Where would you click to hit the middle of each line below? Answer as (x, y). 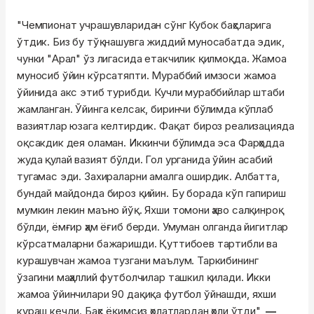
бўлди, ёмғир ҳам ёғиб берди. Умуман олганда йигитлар (153, 227)
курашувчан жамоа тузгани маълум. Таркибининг (138, 260)
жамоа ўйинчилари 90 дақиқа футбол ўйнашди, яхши (146, 294)
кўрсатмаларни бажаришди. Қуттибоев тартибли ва (148, 244)
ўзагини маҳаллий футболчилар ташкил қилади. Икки (144, 277)
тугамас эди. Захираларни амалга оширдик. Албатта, (148, 176)
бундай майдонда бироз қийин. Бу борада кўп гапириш (151, 193)
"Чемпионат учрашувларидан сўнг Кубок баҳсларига (144, 25)
